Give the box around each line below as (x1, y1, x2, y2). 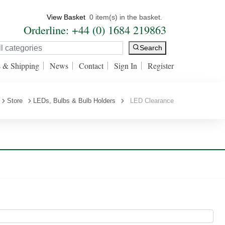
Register (148, 60, 174, 71)
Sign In (114, 60, 137, 71)
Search (140, 44, 162, 52)
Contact (79, 60, 103, 71)
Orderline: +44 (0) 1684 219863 (24, 22, 166, 37)
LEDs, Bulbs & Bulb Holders (33, 97, 116, 104)
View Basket (47, 13, 85, 21)
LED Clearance (130, 97, 174, 104)
